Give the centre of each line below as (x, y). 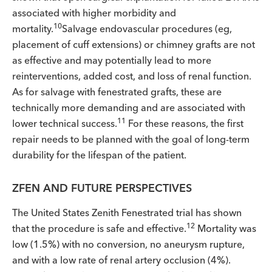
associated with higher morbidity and (94, 13)
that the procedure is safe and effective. (99, 228)
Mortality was (226, 228)
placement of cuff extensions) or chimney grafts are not (134, 44)
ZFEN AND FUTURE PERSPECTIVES (102, 188)
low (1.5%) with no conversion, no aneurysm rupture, (128, 244)
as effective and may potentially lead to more (112, 60)
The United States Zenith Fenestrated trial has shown (127, 212)
